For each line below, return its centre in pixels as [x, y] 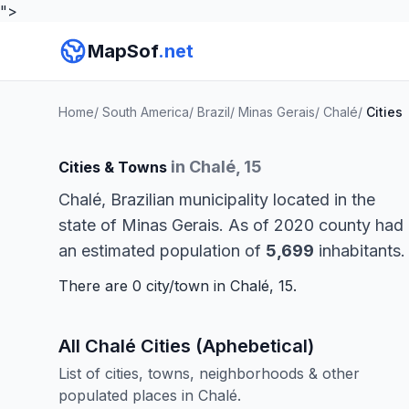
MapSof [123, 51]
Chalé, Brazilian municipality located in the [217, 199]
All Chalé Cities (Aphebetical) [186, 346]
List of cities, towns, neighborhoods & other [209, 373]
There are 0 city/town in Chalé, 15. [178, 286]
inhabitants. [360, 251]
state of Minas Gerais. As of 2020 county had [231, 225]
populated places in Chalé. [150, 395]
